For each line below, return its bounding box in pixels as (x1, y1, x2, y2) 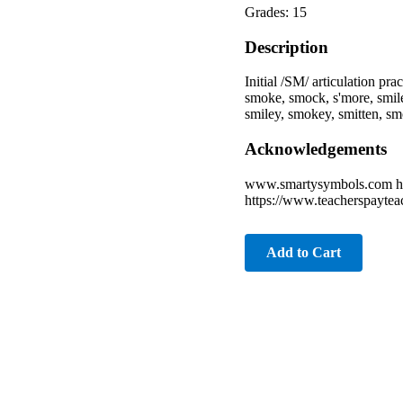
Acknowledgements (245, 139, 387, 159)
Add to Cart (266, 244, 341, 260)
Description (245, 37, 328, 57)
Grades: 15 (245, 4, 307, 20)
